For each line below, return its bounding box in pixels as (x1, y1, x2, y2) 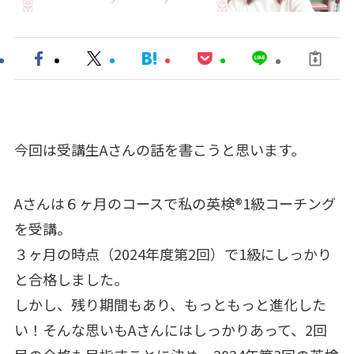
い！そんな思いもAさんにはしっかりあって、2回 (13, 318, 327, 340)
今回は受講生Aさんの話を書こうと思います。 (13, 138, 305, 160)
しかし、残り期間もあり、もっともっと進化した (13, 293, 326, 314)
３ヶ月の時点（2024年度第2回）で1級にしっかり (13, 243, 332, 264)
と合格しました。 (13, 268, 128, 289)
